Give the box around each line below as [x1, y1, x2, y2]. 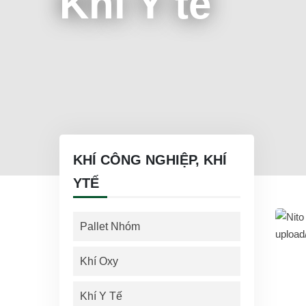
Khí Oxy [80, 255, 118, 267]
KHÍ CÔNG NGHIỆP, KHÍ [73, 152, 227, 167]
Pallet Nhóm [80, 221, 140, 232]
